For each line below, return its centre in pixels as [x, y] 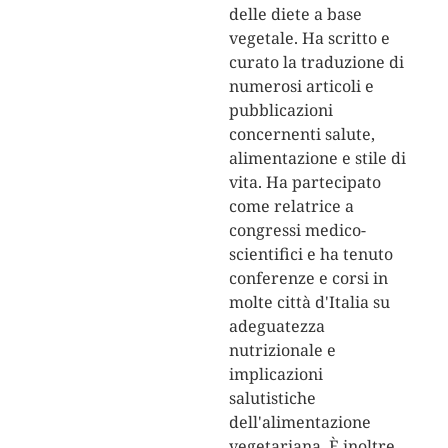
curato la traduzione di [316, 61]
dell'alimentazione [299, 421]
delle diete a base [295, 13]
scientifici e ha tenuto [310, 253]
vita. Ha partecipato [304, 181]
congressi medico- [297, 229]
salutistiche [272, 397]
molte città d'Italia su [309, 301]
